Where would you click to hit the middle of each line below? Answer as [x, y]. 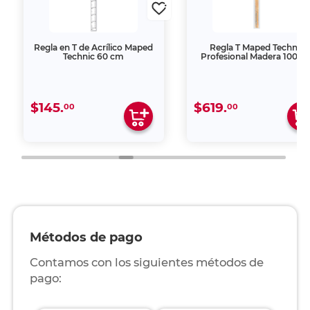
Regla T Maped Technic [257, 47]
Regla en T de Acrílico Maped [94, 47]
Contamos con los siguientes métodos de [146, 262]
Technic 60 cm [94, 56]
